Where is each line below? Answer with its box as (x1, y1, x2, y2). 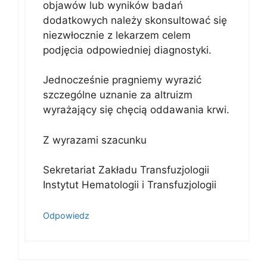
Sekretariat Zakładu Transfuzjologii (43, 164, 209, 176)
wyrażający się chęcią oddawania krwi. (43, 104, 229, 116)
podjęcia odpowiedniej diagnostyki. (43, 44, 212, 56)
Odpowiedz (43, 210, 89, 221)
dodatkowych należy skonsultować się (43, 14, 227, 26)
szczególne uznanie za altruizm (43, 89, 193, 101)
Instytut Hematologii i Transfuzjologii (43, 179, 216, 191)
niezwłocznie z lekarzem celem (43, 29, 191, 41)
